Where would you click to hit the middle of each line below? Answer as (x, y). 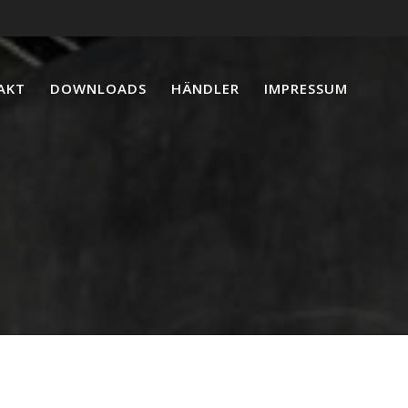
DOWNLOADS (98, 88)
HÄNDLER (206, 88)
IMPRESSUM (306, 88)
